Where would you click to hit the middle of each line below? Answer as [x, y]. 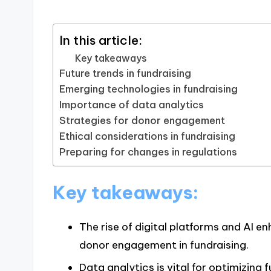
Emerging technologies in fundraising [149, 89]
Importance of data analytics [132, 105]
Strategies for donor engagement [142, 121]
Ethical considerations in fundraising [148, 136]
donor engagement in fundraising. [164, 245]
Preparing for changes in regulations [149, 152]
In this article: [101, 40]
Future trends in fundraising [126, 73]
